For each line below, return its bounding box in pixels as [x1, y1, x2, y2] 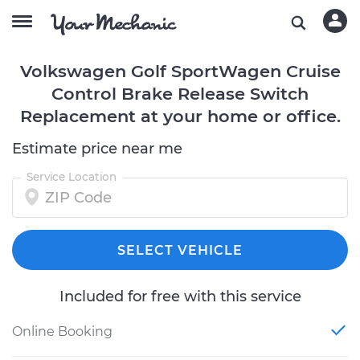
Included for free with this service [59, 288, 301, 305]
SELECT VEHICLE [117, 243, 243, 258]
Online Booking [12, 324, 112, 339]
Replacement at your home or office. [19, 106, 341, 126]
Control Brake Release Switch [51, 84, 309, 104]
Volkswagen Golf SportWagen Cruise [19, 61, 341, 81]
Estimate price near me [12, 140, 182, 157]
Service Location [26, 170, 117, 184]
